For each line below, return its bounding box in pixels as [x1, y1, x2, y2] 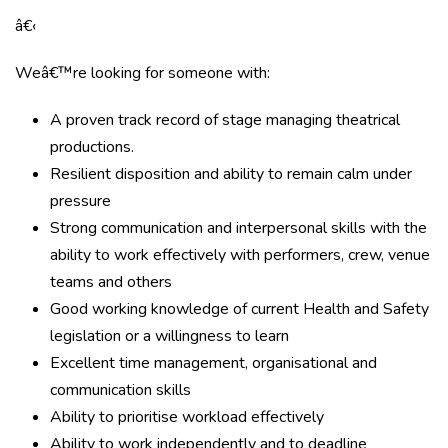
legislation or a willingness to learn [50, 325, 289, 347]
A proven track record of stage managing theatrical [50, 109, 400, 131]
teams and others [50, 271, 172, 293]
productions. [50, 136, 134, 158]
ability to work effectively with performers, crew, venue [50, 244, 430, 266]
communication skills [50, 379, 191, 401]
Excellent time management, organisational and [50, 352, 377, 374]
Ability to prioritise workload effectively [50, 406, 324, 428]
